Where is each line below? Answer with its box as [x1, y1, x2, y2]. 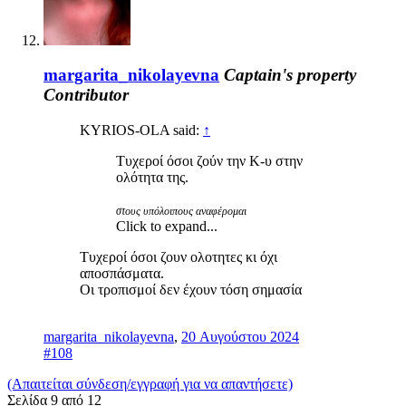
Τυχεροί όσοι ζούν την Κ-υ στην [116, 153, 303, 169]
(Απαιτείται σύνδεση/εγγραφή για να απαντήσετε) [7, 376, 293, 392]
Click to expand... [116, 218, 217, 235]
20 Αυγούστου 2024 [181, 329, 299, 345]
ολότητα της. [116, 169, 188, 186]
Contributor [43, 85, 129, 105]
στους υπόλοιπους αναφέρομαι [116, 205, 246, 218]
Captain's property [224, 65, 356, 85]
